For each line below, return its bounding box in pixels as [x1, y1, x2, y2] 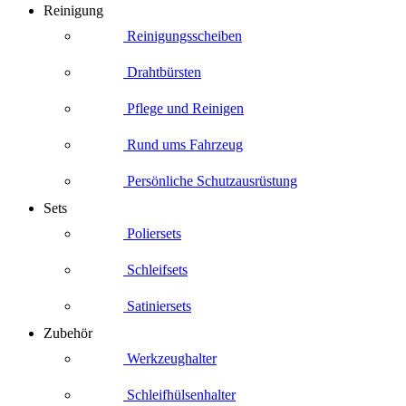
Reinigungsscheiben [123, 27, 242, 43]
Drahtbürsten [123, 63, 201, 80]
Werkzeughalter [123, 350, 217, 366]
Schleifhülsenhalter [123, 386, 236, 402]
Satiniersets [123, 297, 191, 314]
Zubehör [43, 325, 92, 341]
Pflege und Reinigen [123, 100, 244, 116]
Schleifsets [123, 261, 188, 277]
